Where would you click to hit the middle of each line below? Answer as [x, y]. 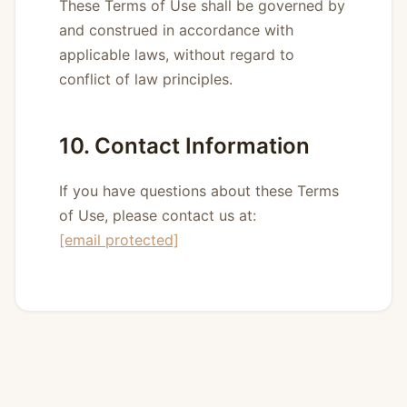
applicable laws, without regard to [177, 54]
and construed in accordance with [176, 30]
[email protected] [119, 239]
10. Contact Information [184, 145]
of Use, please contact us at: [158, 215]
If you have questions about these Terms [199, 190]
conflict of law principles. [146, 79]
